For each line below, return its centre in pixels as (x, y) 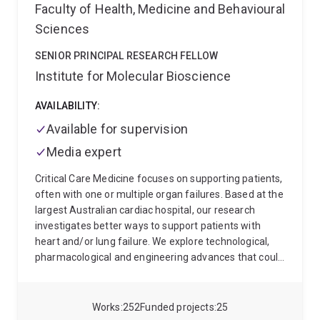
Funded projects (177, 307)
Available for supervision (117, 129)
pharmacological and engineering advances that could (160, 257)
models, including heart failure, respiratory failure (149, 304)
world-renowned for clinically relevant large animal (151, 289)
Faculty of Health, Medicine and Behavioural (160, 9)
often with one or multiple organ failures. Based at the (159, 194)
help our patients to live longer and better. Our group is (160, 273)
